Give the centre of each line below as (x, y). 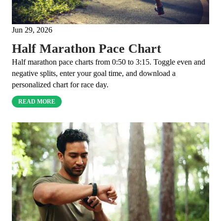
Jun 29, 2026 (32, 30)
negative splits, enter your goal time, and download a (94, 74)
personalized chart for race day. (60, 85)
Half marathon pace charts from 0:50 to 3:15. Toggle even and (109, 62)
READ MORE (37, 102)
